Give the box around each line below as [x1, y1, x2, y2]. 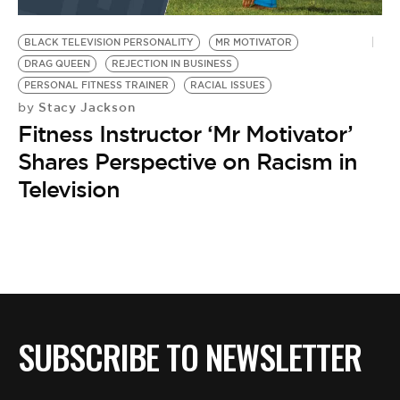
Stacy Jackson [34, 98, 136, 115]
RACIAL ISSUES [190, 79, 265, 91]
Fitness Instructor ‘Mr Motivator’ [18, 119, 353, 148]
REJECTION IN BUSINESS [112, 57, 232, 70]
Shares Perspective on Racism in [18, 146, 357, 176]
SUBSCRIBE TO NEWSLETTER [18, 331, 362, 382]
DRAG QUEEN [24, 57, 90, 70]
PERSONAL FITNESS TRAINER [24, 79, 169, 91]
